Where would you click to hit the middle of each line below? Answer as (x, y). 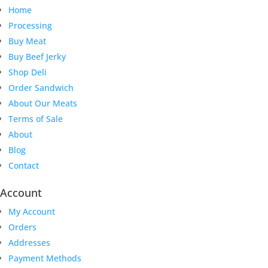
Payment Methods (45, 258)
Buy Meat (27, 41)
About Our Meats (43, 103)
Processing (30, 25)
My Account (32, 211)
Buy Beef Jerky (37, 56)
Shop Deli (28, 72)
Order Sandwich (41, 87)
